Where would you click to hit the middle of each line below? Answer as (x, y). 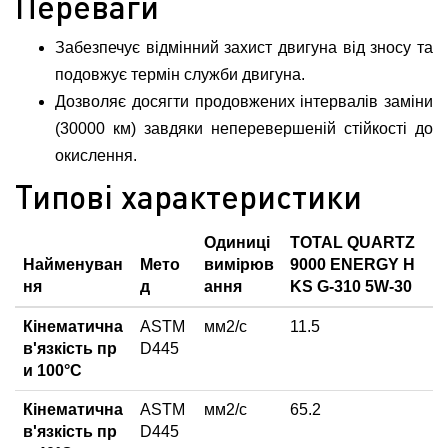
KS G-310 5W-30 (351, 286)
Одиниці (237, 242)
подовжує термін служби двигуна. (180, 74)
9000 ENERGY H (352, 264)
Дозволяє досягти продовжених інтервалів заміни (244, 101)
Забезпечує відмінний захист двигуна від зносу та (244, 47)
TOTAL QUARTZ (352, 242)
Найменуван (73, 264)
